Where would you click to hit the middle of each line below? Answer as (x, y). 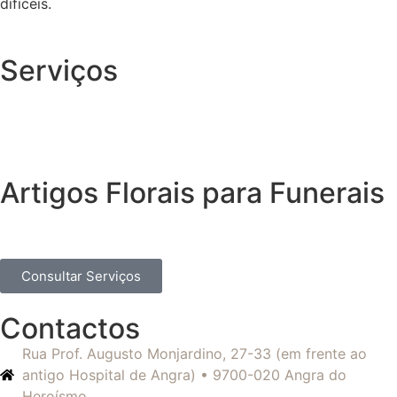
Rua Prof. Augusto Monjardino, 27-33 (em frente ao (195, 354)
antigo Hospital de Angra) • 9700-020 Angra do (184, 375)
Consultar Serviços (81, 276)
